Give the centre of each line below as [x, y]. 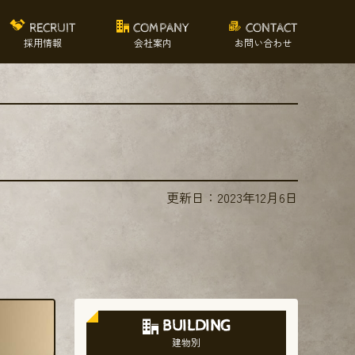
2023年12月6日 [258, 197]
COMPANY [161, 28]
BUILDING [196, 326]
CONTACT [271, 28]
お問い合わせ [263, 42]
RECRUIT [53, 28]
